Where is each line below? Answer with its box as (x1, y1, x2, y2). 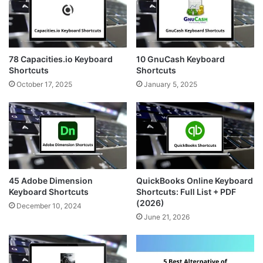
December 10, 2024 (16, 201, 82, 210)
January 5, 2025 (144, 80, 197, 89)
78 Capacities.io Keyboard (9, 54, 113, 65)
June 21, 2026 (144, 212, 190, 221)
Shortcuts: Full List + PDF (136, 186, 236, 197)
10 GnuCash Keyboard (136, 54, 225, 65)
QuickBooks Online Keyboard (136, 175, 253, 186)
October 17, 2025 (16, 80, 72, 89)
